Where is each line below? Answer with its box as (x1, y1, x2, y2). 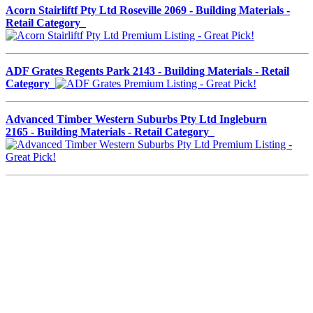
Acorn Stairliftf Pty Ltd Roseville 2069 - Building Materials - (6, 3, 290, 16)
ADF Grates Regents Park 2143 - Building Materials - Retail (6, 64, 289, 77)
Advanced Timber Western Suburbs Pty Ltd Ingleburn (6, 112, 267, 125)
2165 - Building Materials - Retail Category (6, 125, 214, 138)
